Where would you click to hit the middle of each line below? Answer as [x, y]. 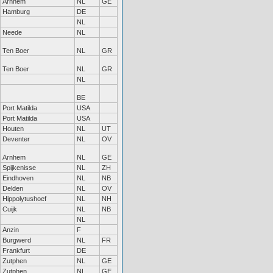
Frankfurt [16, 250]
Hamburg [16, 12]
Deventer [16, 139]
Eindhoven [18, 178]
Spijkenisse [19, 168]
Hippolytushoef [24, 199]
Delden [13, 188]
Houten [13, 129]
